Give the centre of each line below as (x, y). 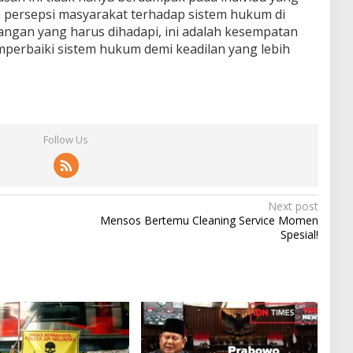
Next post (293, 206)
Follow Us (66, 140)
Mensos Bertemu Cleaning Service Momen (209, 221)
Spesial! (299, 235)
